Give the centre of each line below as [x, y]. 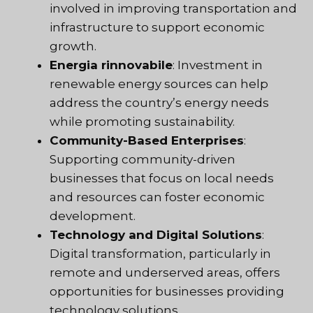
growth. [73, 46]
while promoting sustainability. [142, 121]
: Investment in [218, 65]
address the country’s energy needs [159, 102]
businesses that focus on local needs [162, 178]
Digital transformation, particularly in [160, 253]
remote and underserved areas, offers [165, 272]
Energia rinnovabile [111, 65]
